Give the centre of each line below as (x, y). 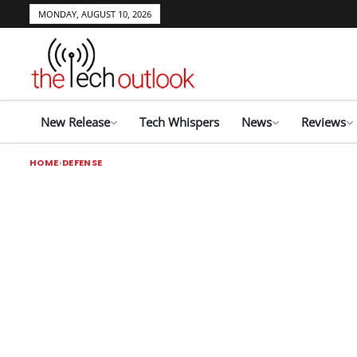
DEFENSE (82, 162)
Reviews (324, 122)
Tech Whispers (179, 122)
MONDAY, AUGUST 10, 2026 (95, 14)
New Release (75, 122)
